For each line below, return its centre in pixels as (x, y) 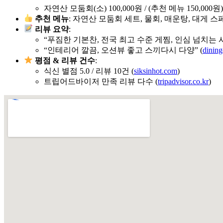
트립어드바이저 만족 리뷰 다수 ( (101, 81)
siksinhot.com (156, 71)
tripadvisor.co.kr (183, 81)
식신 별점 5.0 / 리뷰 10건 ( (89, 71)
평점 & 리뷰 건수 (64, 60)
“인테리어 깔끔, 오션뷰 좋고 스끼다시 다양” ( (123, 50)
